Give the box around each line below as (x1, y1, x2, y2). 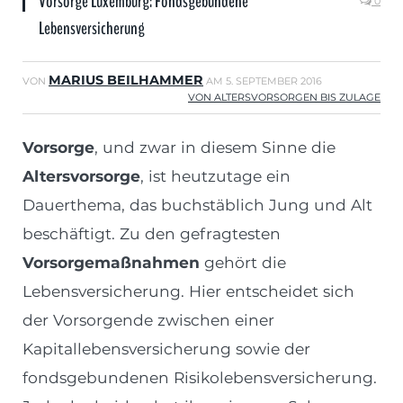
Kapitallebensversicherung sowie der (22, 339, 310, 359)
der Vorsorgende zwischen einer (22, 310, 274, 330)
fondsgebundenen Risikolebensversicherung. (22, 368, 377, 388)
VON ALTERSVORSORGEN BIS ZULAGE (188, 91, 381, 104)
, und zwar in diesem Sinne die (94, 138, 336, 157)
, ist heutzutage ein (140, 166, 291, 186)
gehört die (204, 253, 286, 273)
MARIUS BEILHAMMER (49, 72, 203, 89)
